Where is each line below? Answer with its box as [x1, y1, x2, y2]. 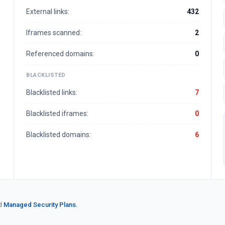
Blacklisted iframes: [26, 109, 88, 118]
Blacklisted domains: [26, 131, 91, 139]
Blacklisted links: [26, 88, 77, 96]
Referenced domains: [26, 50, 94, 58]
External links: [26, 8, 69, 16]
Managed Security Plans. [4, 201, 78, 208]
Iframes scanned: [26, 29, 81, 37]
